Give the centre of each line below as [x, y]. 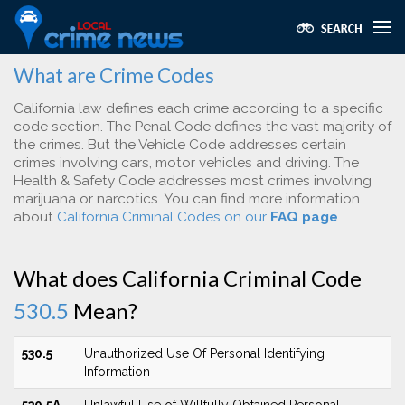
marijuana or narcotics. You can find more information [187, 199]
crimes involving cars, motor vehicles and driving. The [186, 163]
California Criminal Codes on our [164, 217]
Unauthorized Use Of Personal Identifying [204, 353]
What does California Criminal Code [188, 278]
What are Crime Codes [114, 75]
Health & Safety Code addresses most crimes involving [193, 181]
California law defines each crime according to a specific [198, 108]
